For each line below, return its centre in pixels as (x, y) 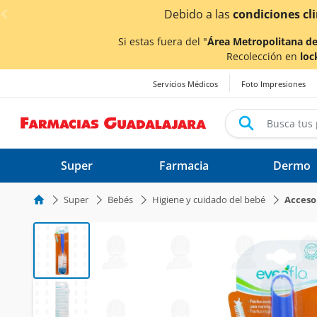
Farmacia (184, 166)
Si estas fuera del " (163, 41)
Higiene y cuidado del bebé (209, 200)
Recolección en (263, 56)
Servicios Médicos (185, 84)
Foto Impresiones (273, 84)
